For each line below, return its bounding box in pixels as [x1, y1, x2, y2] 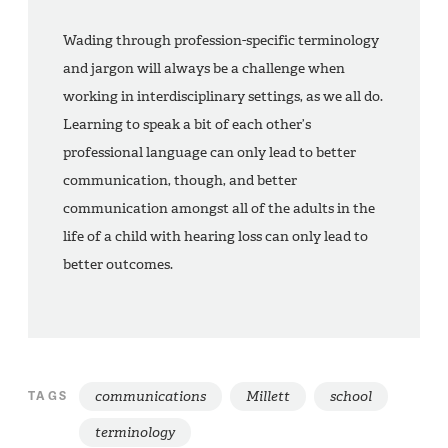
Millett [245, 386, 290, 406]
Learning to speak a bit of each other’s [63, 114, 311, 134]
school [329, 386, 372, 406]
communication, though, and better [63, 170, 297, 190]
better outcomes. [63, 254, 173, 274]
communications [94, 386, 206, 406]
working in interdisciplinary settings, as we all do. [63, 86, 383, 106]
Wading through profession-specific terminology [63, 30, 379, 50]
